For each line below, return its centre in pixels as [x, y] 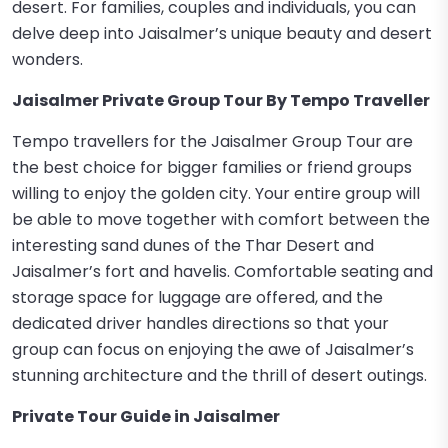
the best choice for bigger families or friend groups [212, 167]
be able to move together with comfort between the [221, 219]
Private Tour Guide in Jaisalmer [146, 416]
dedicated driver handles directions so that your [200, 323]
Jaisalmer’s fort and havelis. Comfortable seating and [222, 271]
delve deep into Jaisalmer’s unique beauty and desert [222, 33]
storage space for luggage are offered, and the [197, 297]
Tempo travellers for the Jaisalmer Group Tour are [212, 141]
